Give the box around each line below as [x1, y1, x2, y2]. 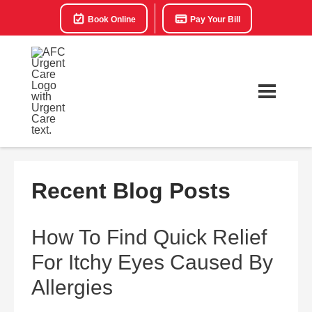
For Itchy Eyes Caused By [31, 251, 273, 274]
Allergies [31, 276, 113, 299]
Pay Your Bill [188, 15, 240, 24]
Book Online [86, 15, 136, 24]
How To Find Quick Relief [31, 226, 267, 249]
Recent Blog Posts [31, 178, 231, 203]
